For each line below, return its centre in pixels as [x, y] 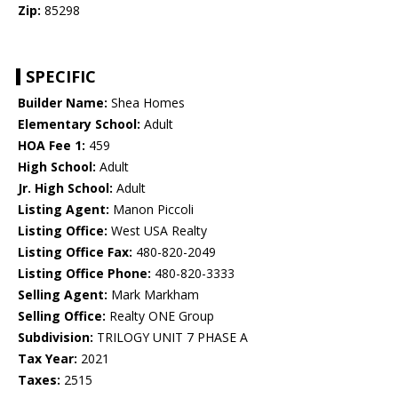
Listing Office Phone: [84, 274]
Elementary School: [79, 124]
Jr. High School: [65, 188]
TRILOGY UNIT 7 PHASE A [171, 338]
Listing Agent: [64, 210]
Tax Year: [48, 359]
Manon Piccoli [151, 210]
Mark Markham [153, 295]
